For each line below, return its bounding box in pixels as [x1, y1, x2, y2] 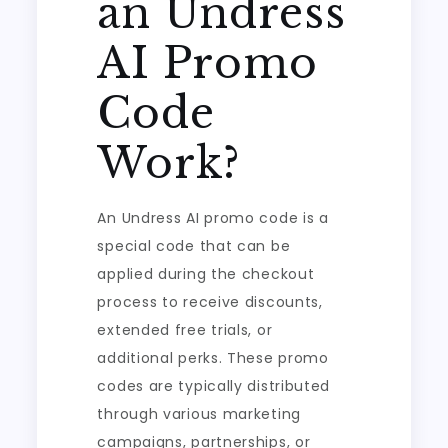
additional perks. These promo [97, 348, 329, 368]
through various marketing [97, 404, 301, 424]
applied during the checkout [97, 264, 315, 284]
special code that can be [97, 236, 291, 256]
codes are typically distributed [97, 376, 331, 396]
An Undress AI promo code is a [97, 208, 329, 228]
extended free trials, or [97, 320, 273, 340]
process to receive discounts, [97, 292, 323, 312]
